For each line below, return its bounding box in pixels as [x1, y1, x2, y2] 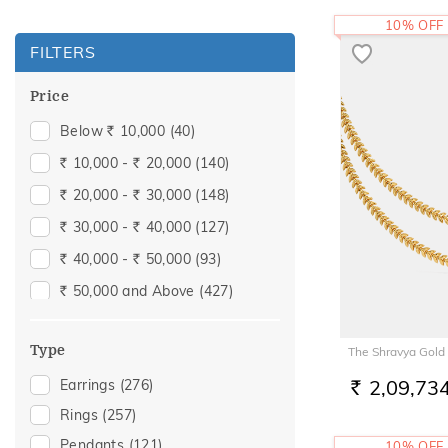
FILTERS [30, 42, 96, 62]
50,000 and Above [68, 282, 200, 300]
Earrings [60, 376, 120, 394]
